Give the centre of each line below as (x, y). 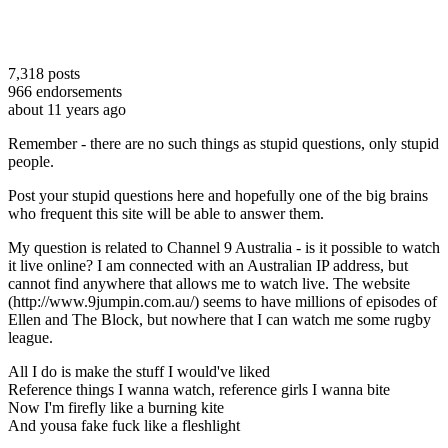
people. (31, 161)
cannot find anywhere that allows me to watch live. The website (209, 283)
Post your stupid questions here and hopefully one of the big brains (218, 195)
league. (30, 337)
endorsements (77, 91)
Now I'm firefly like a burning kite (116, 407)
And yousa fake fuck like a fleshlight (124, 425)
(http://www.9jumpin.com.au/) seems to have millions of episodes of (222, 301)
